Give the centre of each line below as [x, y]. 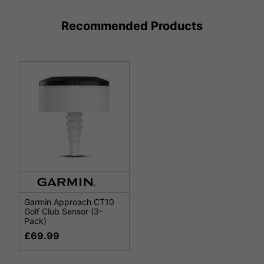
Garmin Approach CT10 [69, 202]
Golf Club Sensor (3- [63, 212]
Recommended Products [132, 26]
